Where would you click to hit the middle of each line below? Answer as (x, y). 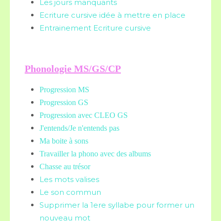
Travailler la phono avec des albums (95, 154)
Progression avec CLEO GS (84, 115)
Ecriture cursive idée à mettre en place (112, 15)
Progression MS (64, 90)
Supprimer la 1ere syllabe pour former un (117, 205)
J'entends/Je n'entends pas (79, 128)
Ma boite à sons (64, 141)
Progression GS (64, 102)
